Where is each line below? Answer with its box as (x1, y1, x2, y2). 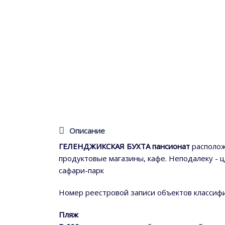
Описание (69, 125, 105, 136)
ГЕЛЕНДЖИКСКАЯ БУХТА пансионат (59, 141, 190, 152)
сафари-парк (59, 165, 104, 176)
